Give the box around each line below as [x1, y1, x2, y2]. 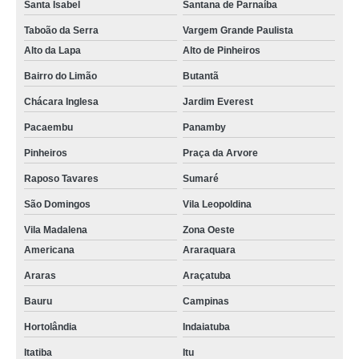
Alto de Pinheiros [182, 45, 260, 56]
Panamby [182, 122, 226, 133]
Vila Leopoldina [182, 199, 252, 210]
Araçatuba [182, 270, 231, 281]
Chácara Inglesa [24, 96, 99, 107]
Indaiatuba [182, 321, 230, 333]
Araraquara [182, 244, 236, 256]
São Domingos [24, 199, 91, 210]
